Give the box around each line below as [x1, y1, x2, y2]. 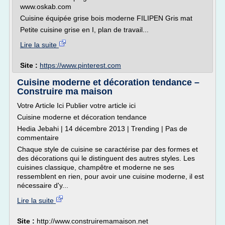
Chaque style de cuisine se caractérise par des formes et [17, 145, 198, 153]
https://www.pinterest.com [40, 61, 121, 69]
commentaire [17, 134, 59, 142]
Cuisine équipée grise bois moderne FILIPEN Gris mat [20, 14, 192, 22]
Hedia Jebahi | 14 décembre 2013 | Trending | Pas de [17, 125, 187, 133]
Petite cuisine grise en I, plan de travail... [20, 26, 149, 34]
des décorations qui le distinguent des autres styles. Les [17, 154, 195, 162]
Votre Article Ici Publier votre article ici [17, 101, 136, 109]
